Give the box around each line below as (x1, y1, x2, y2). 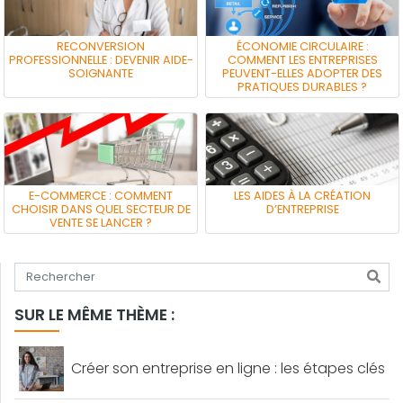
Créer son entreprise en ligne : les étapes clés (70, 358, 385, 380)
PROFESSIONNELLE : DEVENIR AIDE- (8, 51, 193, 67)
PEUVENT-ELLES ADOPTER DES (222, 65, 382, 81)
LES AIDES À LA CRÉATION (234, 187, 371, 203)
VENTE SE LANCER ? (49, 214, 152, 230)
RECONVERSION (57, 38, 145, 54)
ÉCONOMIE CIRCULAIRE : (236, 38, 369, 54)
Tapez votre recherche (13, 261, 165, 281)
